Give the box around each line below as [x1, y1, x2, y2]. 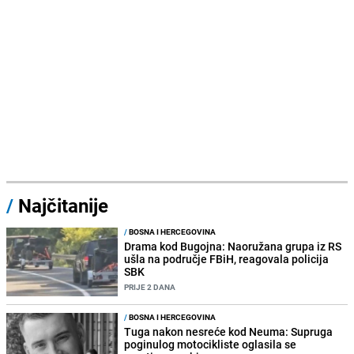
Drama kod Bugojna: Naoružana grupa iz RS [124, 238, 342, 254]
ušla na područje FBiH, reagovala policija [124, 250, 330, 266]
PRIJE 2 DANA [124, 281, 176, 292]
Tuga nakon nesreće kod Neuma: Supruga [124, 323, 333, 339]
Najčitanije [18, 192, 108, 218]
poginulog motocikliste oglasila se [124, 336, 297, 352]
